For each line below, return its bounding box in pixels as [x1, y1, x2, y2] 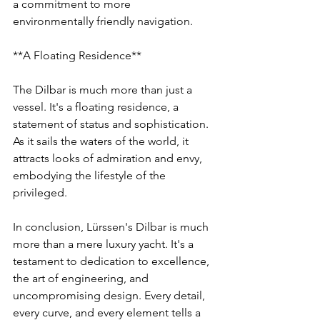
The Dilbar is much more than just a [13, 83, 195, 97]
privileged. [13, 186, 67, 200]
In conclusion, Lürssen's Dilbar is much [13, 220, 211, 234]
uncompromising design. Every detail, [13, 289, 208, 303]
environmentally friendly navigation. [13, 14, 193, 29]
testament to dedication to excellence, [13, 254, 212, 269]
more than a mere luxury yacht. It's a [13, 237, 196, 251]
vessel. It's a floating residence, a [13, 100, 181, 114]
